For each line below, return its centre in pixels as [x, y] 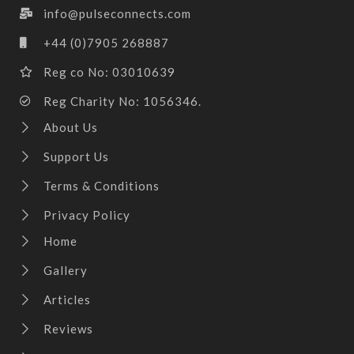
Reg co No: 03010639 [109, 72]
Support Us [76, 156]
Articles [67, 299]
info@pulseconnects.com [117, 13]
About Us [70, 127]
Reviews [68, 328]
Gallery [65, 270]
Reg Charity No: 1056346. [122, 101]
